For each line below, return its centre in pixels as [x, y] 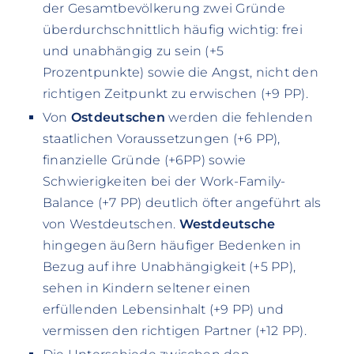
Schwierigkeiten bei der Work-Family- [164, 182]
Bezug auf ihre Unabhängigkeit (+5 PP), [169, 267]
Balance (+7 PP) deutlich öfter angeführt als [182, 203]
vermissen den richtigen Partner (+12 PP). [174, 331]
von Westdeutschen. [111, 224]
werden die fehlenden [239, 118]
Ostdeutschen [118, 118]
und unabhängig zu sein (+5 [133, 51]
